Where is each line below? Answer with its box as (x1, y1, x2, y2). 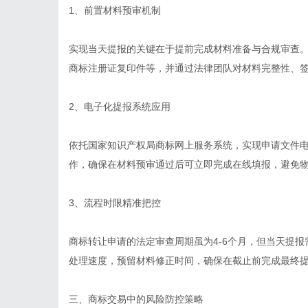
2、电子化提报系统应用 (69, 101, 170, 112)
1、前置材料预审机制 (69, 5, 161, 16)
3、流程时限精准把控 (69, 197, 161, 208)
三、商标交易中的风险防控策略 (69, 294, 203, 305)
